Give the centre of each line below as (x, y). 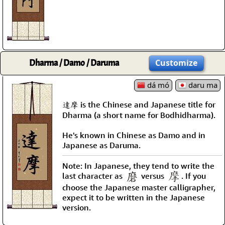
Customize (176, 63)
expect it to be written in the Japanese (134, 198)
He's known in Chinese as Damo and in (134, 135)
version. (77, 208)
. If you (194, 176)
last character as (93, 176)
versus (153, 176)
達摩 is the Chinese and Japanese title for (139, 104)
